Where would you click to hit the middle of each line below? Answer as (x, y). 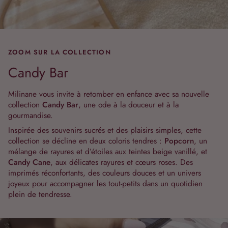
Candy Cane (29, 162)
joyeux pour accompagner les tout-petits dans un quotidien (105, 183)
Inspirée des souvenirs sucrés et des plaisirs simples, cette (105, 130)
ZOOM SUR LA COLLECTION (60, 52)
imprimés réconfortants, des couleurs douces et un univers (105, 173)
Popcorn (179, 140)
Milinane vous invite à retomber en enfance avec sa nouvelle (109, 94)
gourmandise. (31, 115)
